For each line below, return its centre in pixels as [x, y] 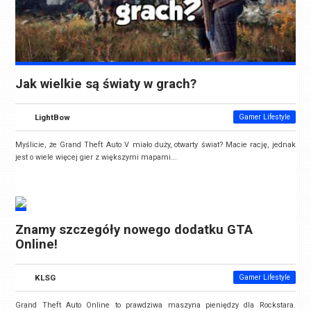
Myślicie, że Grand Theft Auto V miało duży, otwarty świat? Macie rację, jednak [155, 145]
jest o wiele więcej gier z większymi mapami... [96, 158]
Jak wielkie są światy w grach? [106, 84]
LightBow [53, 118]
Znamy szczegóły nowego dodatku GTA [134, 229]
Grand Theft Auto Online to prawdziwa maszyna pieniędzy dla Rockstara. [155, 305]
